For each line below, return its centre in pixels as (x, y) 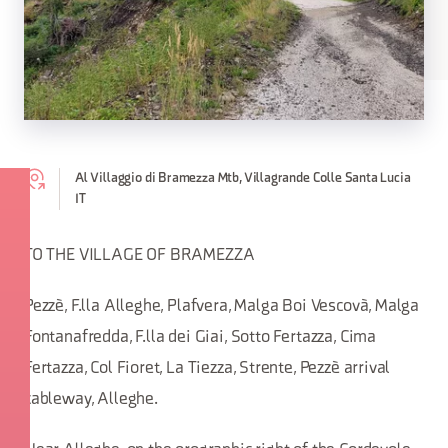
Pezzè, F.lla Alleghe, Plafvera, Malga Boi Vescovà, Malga (222, 306)
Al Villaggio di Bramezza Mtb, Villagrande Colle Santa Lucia (243, 178)
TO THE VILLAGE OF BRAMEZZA (139, 255)
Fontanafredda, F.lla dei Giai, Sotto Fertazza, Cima (200, 337)
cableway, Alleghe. (91, 399)
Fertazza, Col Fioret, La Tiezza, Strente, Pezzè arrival (207, 368)
